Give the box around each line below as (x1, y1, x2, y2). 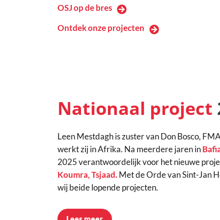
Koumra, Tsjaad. (57, 169, 117, 180)
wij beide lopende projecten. (57, 182, 158, 193)
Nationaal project (57, 96, 213, 121)
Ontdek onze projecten (57, 23, 144, 33)
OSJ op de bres (57, 2, 112, 13)
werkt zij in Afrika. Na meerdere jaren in (57, 144, 202, 155)
